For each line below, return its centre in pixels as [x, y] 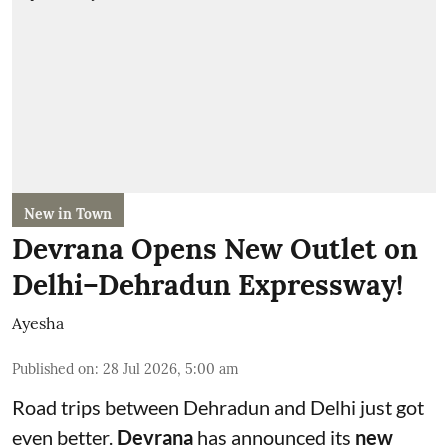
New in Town [68, 214]
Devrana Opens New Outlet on [215, 249]
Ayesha [38, 323]
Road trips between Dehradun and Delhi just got [218, 407]
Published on [53, 369]
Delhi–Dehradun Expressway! [207, 285]
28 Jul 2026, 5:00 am [171, 369]
